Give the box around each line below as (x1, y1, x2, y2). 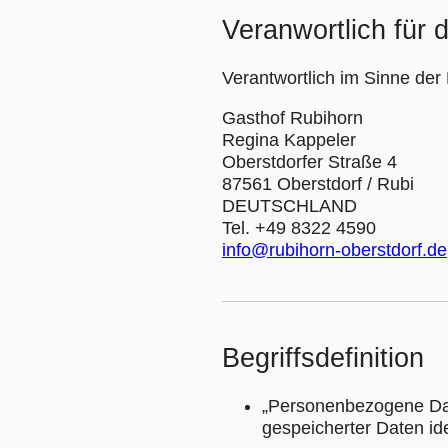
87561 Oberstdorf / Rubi (222, 174, 414, 194)
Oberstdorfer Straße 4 (222, 152, 397, 172)
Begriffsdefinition (222, 343, 424, 373)
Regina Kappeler (222, 130, 356, 150)
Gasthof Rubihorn (222, 108, 363, 128)
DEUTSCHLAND (222, 196, 357, 216)
